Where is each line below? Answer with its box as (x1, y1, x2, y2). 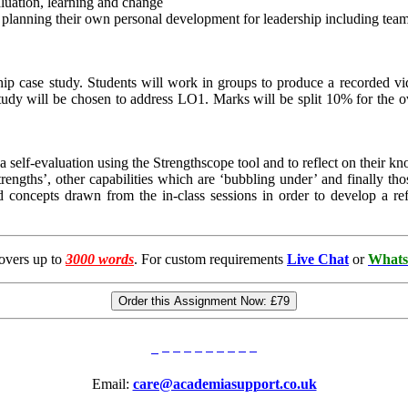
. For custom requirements (134, 251, 287, 268)
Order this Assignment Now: (118, 294, 270, 309)
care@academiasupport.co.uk (132, 376, 317, 393)
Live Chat (287, 251, 349, 268)
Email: (91, 376, 133, 393)
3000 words (66, 251, 134, 268)
